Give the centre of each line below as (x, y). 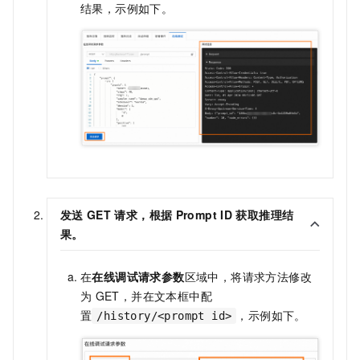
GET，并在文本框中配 (153, 295)
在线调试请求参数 (138, 276)
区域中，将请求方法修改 (248, 276)
